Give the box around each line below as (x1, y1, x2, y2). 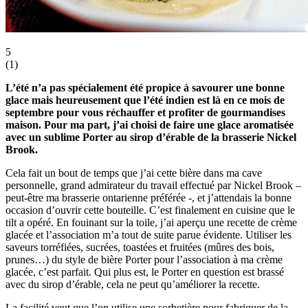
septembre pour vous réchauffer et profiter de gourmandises (5, 106, 285, 118)
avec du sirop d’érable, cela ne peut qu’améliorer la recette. (5, 278, 260, 290)
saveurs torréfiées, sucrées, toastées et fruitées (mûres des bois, (5, 241, 274, 253)
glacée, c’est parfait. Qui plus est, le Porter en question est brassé (5, 265, 284, 278)
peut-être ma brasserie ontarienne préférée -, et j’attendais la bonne (5, 191, 291, 203)
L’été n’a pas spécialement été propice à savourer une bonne (5, 81, 285, 93)
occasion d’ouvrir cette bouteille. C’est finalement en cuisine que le (5, 203, 295, 216)
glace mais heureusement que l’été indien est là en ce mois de (5, 93, 285, 106)
